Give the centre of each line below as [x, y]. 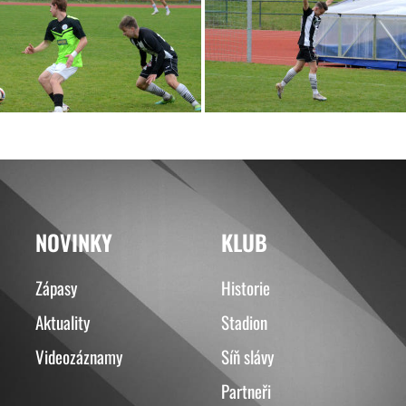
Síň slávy [248, 356]
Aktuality [63, 321]
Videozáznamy [79, 356]
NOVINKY [74, 242]
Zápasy [57, 287]
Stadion [245, 321]
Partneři [246, 390]
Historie [246, 287]
